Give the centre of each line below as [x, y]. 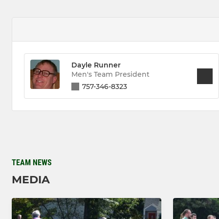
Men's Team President [110, 74]
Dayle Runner [96, 65]
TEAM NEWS [32, 163]
